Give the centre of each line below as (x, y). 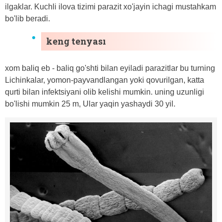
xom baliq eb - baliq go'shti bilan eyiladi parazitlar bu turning (110, 68)
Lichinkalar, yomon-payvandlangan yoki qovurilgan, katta (105, 80)
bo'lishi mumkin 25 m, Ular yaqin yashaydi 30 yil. (90, 104)
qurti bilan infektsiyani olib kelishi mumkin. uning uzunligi (105, 92)
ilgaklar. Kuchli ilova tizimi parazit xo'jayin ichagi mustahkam (111, 7)
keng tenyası (76, 41)
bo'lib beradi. (28, 19)
